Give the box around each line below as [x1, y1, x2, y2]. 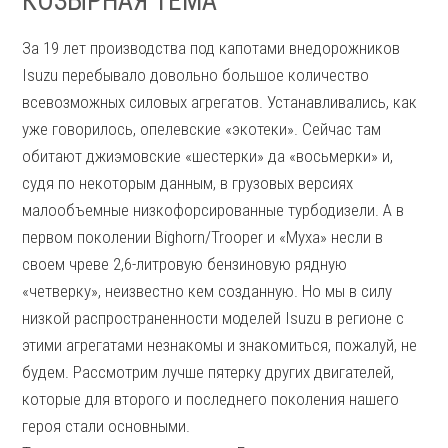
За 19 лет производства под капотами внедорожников [22, 38, 401, 58]
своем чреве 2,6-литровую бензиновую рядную [22, 254, 348, 274]
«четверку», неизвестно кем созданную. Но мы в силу [22, 281, 393, 301]
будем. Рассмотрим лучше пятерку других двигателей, [22, 362, 395, 382]
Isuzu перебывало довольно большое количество [22, 65, 370, 85]
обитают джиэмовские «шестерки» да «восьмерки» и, [22, 146, 394, 166]
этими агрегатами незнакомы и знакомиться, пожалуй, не [22, 335, 418, 355]
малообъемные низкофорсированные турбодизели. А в [22, 200, 405, 220]
